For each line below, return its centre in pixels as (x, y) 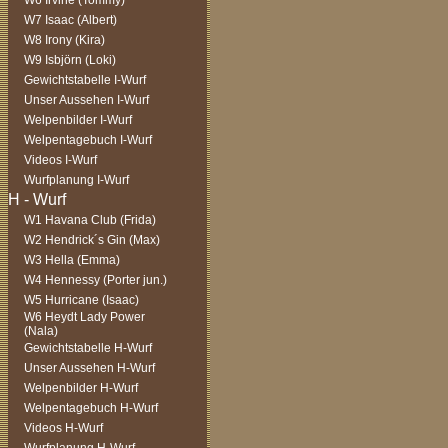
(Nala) (41, 331)
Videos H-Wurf (63, 428)
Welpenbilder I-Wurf (78, 120)
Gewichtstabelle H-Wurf (88, 348)
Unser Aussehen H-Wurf (89, 368)
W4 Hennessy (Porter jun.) (95, 280)
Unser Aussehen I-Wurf (86, 100)
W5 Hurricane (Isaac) (81, 300)
